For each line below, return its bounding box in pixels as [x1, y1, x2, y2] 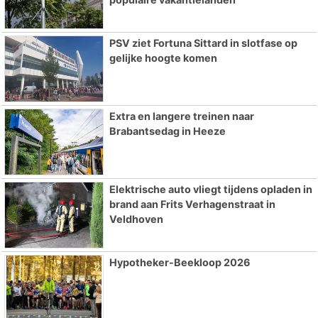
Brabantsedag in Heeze [109, 124, 226, 137]
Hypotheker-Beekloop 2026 [109, 256, 251, 268]
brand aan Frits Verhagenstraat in [109, 197, 275, 210]
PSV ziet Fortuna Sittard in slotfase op [109, 37, 297, 50]
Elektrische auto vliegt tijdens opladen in [109, 182, 312, 195]
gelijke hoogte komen [109, 52, 217, 65]
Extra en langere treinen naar [109, 109, 254, 122]
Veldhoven [109, 212, 163, 225]
